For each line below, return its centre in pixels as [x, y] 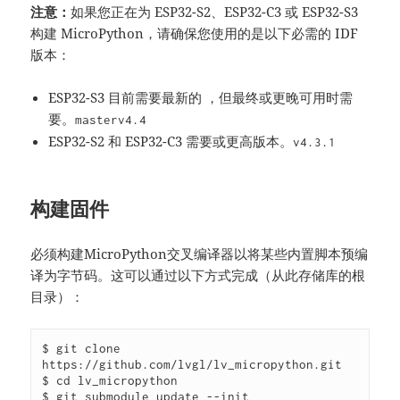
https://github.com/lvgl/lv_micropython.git [192, 364]
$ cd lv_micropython [110, 380]
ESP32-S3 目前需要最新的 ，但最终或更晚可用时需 [201, 97]
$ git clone [82, 348]
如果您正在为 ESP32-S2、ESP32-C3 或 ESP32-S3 [215, 11]
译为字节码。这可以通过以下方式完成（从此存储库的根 [198, 275]
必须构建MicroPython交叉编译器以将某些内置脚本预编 [200, 253]
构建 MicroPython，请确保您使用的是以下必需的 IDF [195, 33]
